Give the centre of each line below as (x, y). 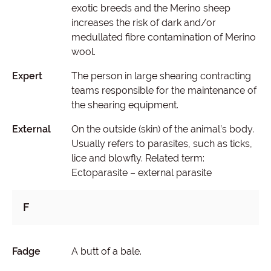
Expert (27, 76)
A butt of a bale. (106, 251)
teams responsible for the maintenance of (164, 90)
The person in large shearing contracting (161, 76)
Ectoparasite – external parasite (141, 173)
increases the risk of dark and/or (143, 23)
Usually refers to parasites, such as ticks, (162, 144)
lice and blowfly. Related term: (138, 158)
